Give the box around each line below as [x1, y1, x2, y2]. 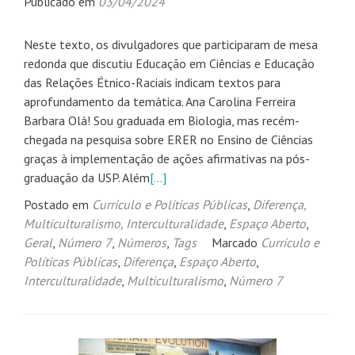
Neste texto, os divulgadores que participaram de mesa [24, 36, 318, 53]
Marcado [212, 235, 261, 251]
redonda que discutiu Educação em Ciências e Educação [24, 55, 315, 72]
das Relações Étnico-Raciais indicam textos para [24, 74, 281, 91]
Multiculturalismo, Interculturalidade [24, 216, 223, 232]
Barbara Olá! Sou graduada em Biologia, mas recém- [24, 113, 300, 129]
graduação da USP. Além [24, 170, 150, 186]
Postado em [24, 197, 92, 213]
